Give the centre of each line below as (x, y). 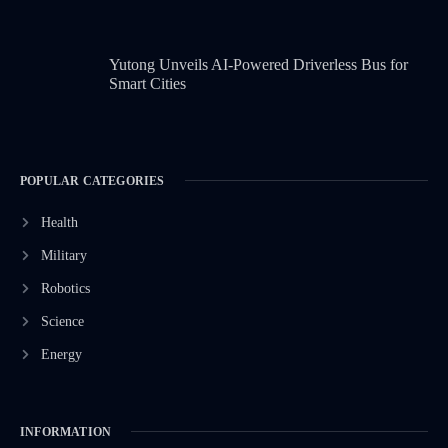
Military (63, 255)
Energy (61, 354)
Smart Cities (148, 83)
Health (59, 222)
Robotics (65, 288)
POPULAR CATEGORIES (92, 180)
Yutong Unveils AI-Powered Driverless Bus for (259, 64)
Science (62, 321)
